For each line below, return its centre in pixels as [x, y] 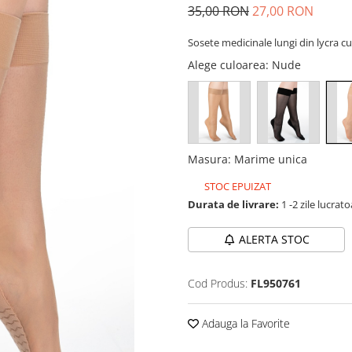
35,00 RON [218, 11]
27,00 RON [283, 11]
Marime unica [271, 159]
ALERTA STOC [274, 239]
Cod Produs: [218, 283]
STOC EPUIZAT [236, 186]
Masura [208, 159]
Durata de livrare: [233, 204]
